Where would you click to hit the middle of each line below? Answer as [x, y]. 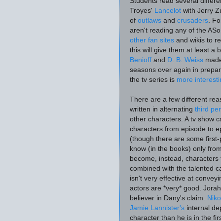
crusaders [193, 20]
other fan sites [152, 40]
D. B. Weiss [185, 60]
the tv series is [153, 79]
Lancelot [168, 10]
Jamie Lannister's [157, 208]
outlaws [149, 20]
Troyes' [142, 10]
